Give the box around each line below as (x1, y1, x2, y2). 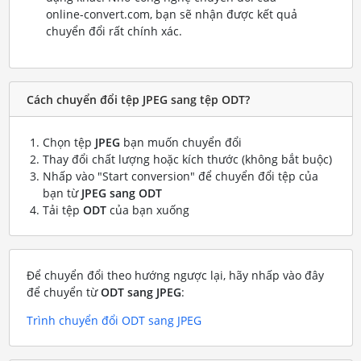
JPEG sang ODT (81, 185, 162, 201)
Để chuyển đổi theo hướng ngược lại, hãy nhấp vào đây (26, 268, 324, 283)
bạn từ (42, 185, 81, 201)
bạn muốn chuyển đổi (119, 135, 242, 150)
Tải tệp (42, 202, 83, 218)
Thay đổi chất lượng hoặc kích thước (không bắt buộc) (42, 151, 332, 167)
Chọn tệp (42, 135, 95, 150)
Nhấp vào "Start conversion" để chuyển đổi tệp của (42, 168, 318, 184)
